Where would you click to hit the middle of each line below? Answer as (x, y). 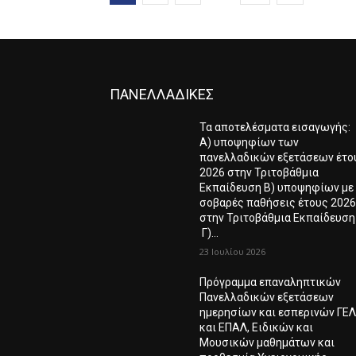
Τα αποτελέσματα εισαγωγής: (277, 127)
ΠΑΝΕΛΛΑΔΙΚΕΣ (162, 94)
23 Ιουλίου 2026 (233, 251)
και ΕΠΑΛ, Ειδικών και (257, 327)
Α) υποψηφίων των (250, 142)
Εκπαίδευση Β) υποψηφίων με (277, 187)
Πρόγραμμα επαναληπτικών (271, 282)
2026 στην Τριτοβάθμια (259, 172)
